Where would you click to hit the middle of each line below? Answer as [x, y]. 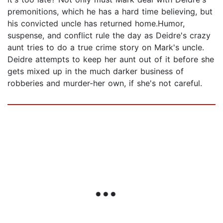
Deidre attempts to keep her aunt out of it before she [111, 59]
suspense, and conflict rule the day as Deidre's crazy [109, 36]
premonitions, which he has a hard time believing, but [110, 12]
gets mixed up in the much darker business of [96, 71]
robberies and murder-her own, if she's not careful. [105, 83]
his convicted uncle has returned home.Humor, [96, 24]
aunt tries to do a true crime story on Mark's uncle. [106, 48]
